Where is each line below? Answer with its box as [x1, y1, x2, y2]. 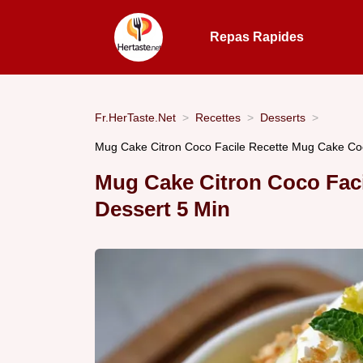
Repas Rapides [210, 30, 305, 44]
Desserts [260, 110, 305, 124]
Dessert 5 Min [95, 198, 230, 221]
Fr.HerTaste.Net [95, 110, 176, 124]
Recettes [195, 110, 241, 124]
